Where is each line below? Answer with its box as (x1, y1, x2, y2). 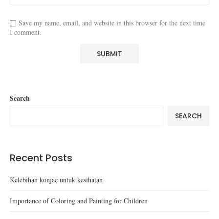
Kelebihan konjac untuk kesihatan (10, 175, 103, 184)
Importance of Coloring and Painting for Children (10, 196, 148, 205)
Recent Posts (10, 151, 72, 165)
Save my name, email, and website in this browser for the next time (19, 18, 205, 27)
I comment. (10, 27, 42, 37)
